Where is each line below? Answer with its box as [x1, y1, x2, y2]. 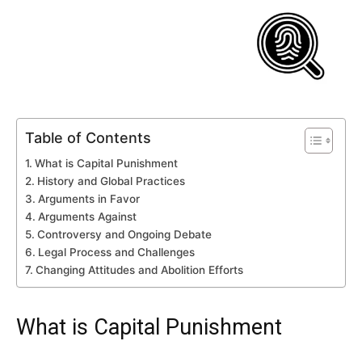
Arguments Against [37, 210, 137, 224]
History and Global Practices [36, 175, 185, 188]
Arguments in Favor [37, 192, 140, 206]
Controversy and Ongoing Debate [36, 228, 212, 242]
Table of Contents [25, 129, 151, 147]
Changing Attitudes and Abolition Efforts [35, 263, 243, 277]
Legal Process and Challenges [37, 246, 195, 259]
